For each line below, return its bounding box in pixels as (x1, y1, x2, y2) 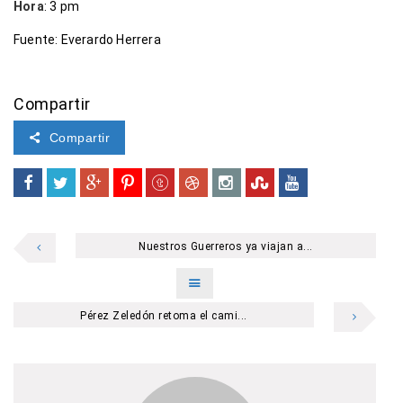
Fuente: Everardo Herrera (13, 32, 161, 48)
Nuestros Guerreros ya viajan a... (139, 240, 313, 254)
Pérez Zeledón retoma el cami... (80, 309, 247, 323)
